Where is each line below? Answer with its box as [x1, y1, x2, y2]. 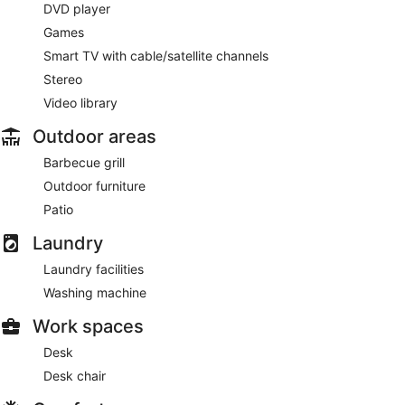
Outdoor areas [33, 125, 156, 147]
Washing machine [43, 284, 146, 300]
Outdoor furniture [43, 177, 146, 193]
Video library [43, 94, 118, 110]
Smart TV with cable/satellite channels [43, 47, 268, 63]
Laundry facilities [43, 260, 144, 277]
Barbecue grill [43, 154, 125, 170]
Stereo [43, 71, 82, 87]
